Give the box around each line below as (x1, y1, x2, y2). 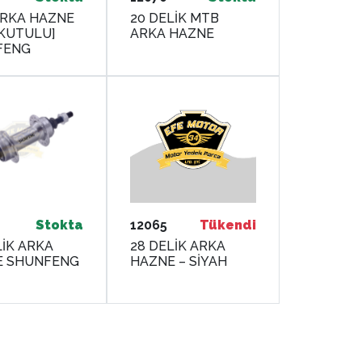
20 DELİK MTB (130, 10, 220, 26)
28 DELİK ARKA (130, 238, 226, 254)
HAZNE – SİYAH (130, 253, 228, 269)
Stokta (36, 217, 84, 233)
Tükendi (200, 217, 256, 233)
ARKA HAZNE (130, 25, 215, 41)
